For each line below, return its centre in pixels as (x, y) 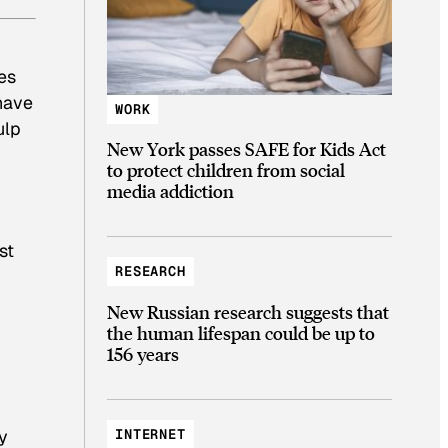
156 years (143, 353)
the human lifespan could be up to (241, 332)
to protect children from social (226, 170)
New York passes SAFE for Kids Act (246, 149)
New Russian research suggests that (248, 311)
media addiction (170, 191)
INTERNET (150, 433)
